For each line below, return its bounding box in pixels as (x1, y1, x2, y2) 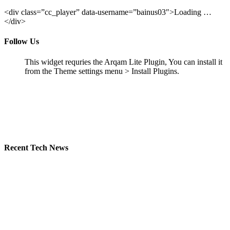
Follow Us (4, 37, 39, 46)
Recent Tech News (4, 143, 68, 152)
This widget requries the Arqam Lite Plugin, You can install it (25, 57, 222, 66)
